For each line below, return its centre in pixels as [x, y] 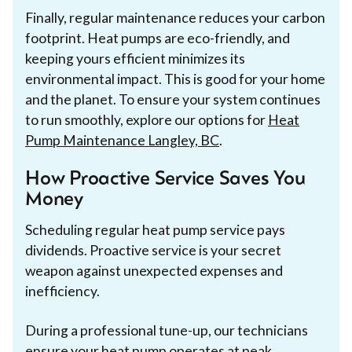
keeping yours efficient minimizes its [135, 58]
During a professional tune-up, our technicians [167, 330]
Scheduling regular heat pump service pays [155, 229]
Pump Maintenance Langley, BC [122, 140]
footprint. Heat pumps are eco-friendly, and [158, 38]
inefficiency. [62, 291]
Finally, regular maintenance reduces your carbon [175, 17]
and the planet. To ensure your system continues [173, 99]
